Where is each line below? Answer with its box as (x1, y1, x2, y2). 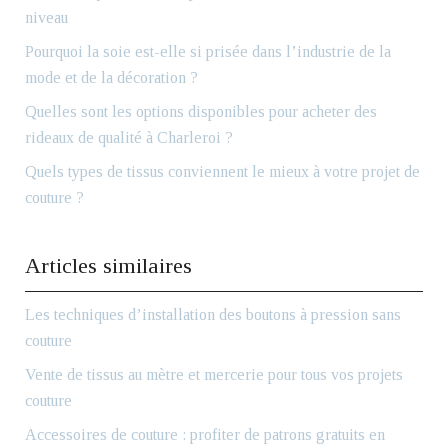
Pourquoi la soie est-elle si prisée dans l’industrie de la (25, 43, 391, 60)
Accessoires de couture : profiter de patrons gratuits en (25, 426, 385, 443)
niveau (25, 9, 68, 26)
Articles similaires (25, 253, 192, 278)
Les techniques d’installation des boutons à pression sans (25, 306, 401, 323)
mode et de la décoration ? (25, 69, 198, 86)
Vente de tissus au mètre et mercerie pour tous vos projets (25, 366, 403, 383)
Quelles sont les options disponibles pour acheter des (25, 103, 377, 120)
